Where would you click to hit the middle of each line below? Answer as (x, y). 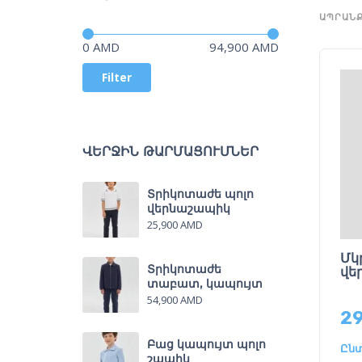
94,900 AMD (244, 46)
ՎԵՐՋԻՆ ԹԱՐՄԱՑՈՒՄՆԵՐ (170, 151)
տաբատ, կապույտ (205, 283)
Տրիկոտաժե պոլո (200, 194)
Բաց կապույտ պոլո (206, 344)
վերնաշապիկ (189, 208)
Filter (117, 77)
